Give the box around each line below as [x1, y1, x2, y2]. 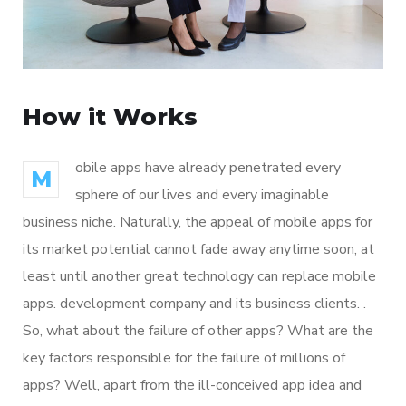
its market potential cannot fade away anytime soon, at [23, 239, 374, 260]
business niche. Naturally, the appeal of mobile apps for [23, 212, 372, 233]
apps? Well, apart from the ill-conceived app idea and [23, 375, 362, 396]
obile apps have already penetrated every [75, 158, 341, 179]
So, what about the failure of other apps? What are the [23, 321, 373, 342]
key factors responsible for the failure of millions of [23, 348, 345, 369]
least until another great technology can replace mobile [23, 266, 376, 287]
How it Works [23, 102, 198, 132]
